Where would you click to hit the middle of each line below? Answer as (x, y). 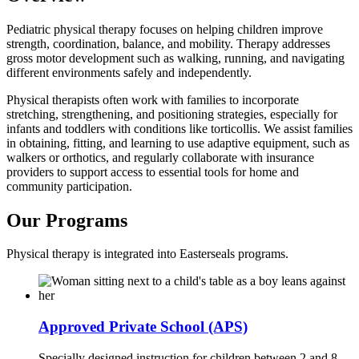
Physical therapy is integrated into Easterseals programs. (147, 254)
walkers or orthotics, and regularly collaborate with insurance (160, 157)
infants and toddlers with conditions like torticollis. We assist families (179, 128)
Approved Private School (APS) (143, 327)
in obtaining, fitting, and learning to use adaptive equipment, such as (178, 143)
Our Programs (67, 220)
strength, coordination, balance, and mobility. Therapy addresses (168, 43)
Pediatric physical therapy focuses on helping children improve (165, 29)
